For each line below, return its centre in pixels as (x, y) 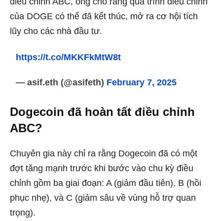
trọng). (23, 212)
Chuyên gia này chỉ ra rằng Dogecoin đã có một (104, 153)
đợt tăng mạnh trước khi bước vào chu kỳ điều (102, 168)
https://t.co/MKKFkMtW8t (69, 57)
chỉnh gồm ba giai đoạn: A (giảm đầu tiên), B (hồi (106, 183)
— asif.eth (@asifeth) (61, 82)
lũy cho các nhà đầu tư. (56, 31)
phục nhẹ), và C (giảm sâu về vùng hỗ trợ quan (103, 198)
